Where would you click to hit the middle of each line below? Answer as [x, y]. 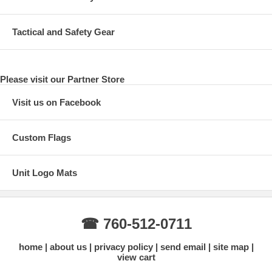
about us [68, 246]
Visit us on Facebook [56, 102]
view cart [136, 257]
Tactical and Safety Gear [63, 32]
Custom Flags [42, 137]
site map [231, 246]
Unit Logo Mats [45, 172]
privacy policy [123, 246]
